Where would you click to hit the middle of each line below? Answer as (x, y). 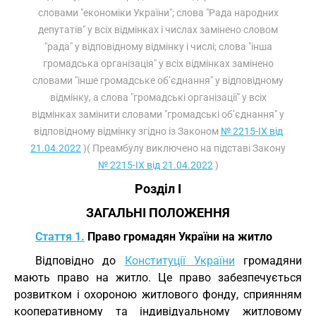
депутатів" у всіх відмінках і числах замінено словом (158, 30)
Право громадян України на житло (178, 237)
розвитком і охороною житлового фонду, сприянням (158, 294)
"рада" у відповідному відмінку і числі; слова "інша (158, 47)
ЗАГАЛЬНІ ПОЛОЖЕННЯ (158, 213)
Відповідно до (80, 261)
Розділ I (158, 189)
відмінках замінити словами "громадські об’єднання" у (158, 114)
